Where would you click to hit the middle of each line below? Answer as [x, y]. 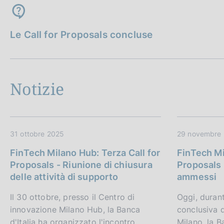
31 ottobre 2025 [37, 134]
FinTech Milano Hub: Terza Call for [85, 153]
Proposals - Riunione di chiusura [81, 165]
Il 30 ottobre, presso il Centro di [72, 197]
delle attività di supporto [64, 177]
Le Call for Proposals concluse [81, 35]
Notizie [37, 89]
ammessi [197, 177]
